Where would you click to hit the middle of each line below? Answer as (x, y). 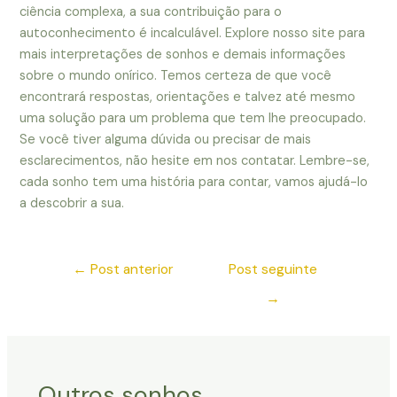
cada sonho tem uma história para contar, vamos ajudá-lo (194, 183)
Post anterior (130, 270)
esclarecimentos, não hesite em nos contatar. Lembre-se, (195, 161)
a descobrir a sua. (72, 204)
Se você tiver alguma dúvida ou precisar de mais (166, 140)
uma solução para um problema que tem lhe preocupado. (193, 119)
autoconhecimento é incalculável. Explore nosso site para (193, 34)
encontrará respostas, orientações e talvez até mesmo (188, 97)
